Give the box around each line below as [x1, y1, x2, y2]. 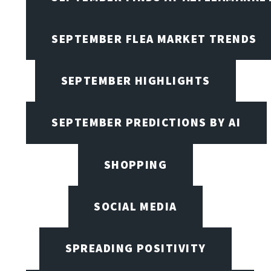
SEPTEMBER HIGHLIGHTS [60, 73, 211, 88]
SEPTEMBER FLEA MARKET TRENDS [51, 31, 257, 46]
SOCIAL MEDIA [94, 199, 177, 214]
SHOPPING [103, 157, 168, 172]
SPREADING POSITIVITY [65, 241, 206, 256]
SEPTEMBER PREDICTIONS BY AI [51, 115, 241, 130]
